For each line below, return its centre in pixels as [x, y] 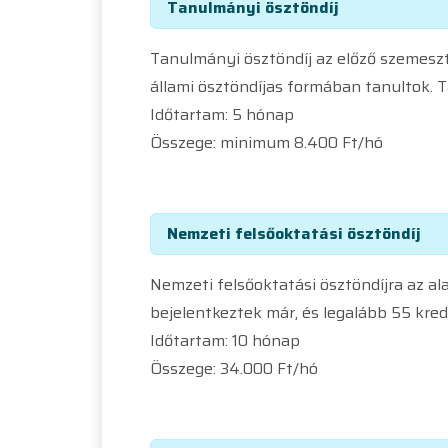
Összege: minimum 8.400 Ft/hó [266, 142]
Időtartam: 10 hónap [225, 340]
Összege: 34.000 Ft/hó [234, 368]
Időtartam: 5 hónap [222, 114]
